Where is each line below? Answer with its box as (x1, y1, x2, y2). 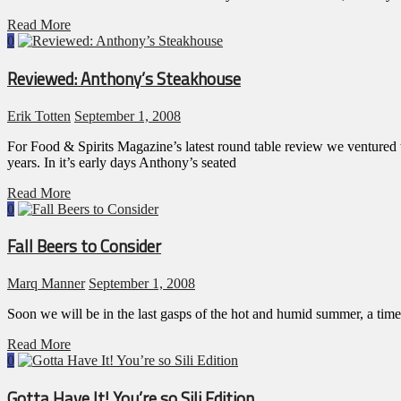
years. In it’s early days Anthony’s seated (7, 154, 236, 170)
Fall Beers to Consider (7, 234, 161, 260)
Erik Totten (7, 107, 71, 124)
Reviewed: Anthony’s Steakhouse (7, 65, 241, 91)
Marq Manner (7, 276, 85, 292)
